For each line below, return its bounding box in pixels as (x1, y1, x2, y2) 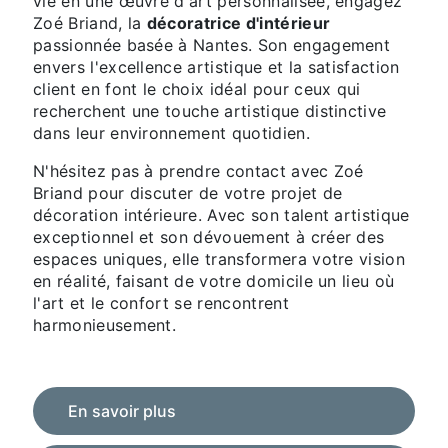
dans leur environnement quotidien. (33, 123, 310, 144)
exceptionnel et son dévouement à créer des (33, 227, 385, 248)
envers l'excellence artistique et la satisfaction (33, 57, 400, 78)
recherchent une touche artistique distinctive (33, 101, 387, 122)
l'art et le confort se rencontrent (33, 293, 289, 314)
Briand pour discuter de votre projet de (33, 183, 343, 204)
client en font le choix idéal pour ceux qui (33, 79, 361, 100)
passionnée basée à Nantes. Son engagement (33, 35, 391, 56)
